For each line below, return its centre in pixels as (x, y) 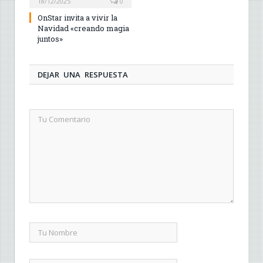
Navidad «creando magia (83, 28)
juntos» (50, 39)
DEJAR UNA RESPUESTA (83, 75)
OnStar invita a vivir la (77, 18)
